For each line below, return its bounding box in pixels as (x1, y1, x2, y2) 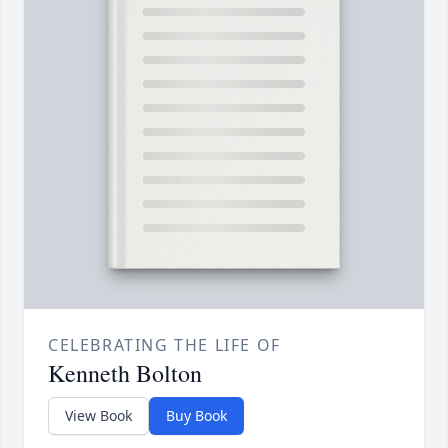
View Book (65, 406, 132, 426)
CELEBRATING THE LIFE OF (48, 334, 281, 357)
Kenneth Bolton (48, 357, 202, 390)
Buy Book (166, 406, 227, 426)
